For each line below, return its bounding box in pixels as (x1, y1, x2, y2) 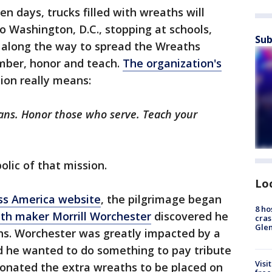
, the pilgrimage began (101, 192, 222, 206)
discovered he (151, 209, 228, 223)
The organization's (123, 56, 222, 70)
